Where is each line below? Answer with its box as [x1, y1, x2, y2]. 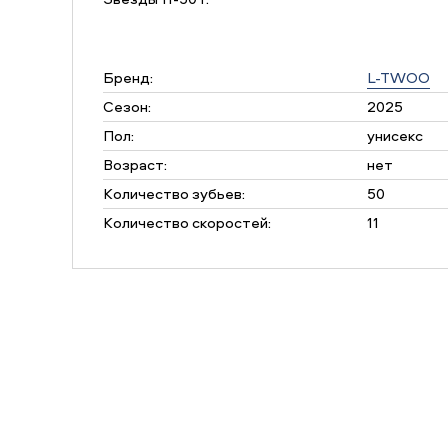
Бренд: [103, 67, 153, 88]
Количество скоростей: [103, 212, 271, 233]
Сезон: [103, 96, 151, 117]
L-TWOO [367, 67, 430, 88]
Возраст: [103, 154, 167, 175]
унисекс [367, 125, 423, 146]
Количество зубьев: [103, 183, 245, 204]
